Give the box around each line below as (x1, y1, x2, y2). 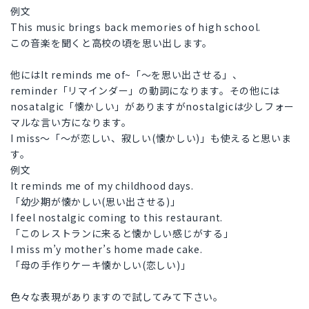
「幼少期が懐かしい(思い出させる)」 (10, 195, 181, 209)
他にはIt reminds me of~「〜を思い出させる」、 (10, 68, 243, 82)
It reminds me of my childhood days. (10, 179, 194, 193)
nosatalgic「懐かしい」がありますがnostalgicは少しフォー (10, 99, 295, 114)
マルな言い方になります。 (10, 115, 132, 130)
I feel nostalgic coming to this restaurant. (10, 210, 223, 225)
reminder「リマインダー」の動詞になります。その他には (10, 83, 280, 98)
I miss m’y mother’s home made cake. (10, 242, 203, 257)
